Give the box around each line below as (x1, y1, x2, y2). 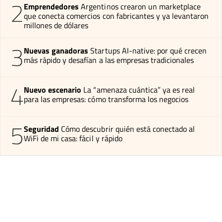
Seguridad (24, 122, 59, 135)
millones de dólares (24, 19, 89, 31)
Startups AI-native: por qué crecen (90, 44, 207, 56)
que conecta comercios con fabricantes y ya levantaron (24, 9, 209, 22)
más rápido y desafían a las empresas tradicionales (24, 54, 194, 66)
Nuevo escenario (24, 83, 82, 96)
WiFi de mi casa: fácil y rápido (24, 132, 122, 144)
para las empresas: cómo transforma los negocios (24, 93, 189, 105)
